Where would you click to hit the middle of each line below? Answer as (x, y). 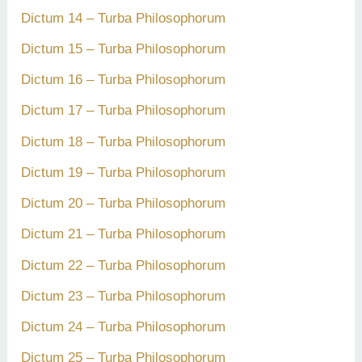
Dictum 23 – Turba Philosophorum (124, 296)
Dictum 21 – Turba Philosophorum (124, 234)
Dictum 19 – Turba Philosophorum (124, 172)
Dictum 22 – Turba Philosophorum (124, 265)
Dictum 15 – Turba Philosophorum (124, 48)
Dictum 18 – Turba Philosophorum (124, 141)
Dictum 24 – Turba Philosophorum (124, 327)
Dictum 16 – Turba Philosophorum (124, 80)
